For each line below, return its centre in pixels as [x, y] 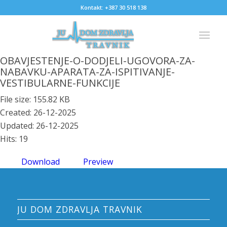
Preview [98, 162]
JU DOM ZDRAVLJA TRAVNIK [80, 209]
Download [41, 162]
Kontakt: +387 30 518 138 [113, 7]
